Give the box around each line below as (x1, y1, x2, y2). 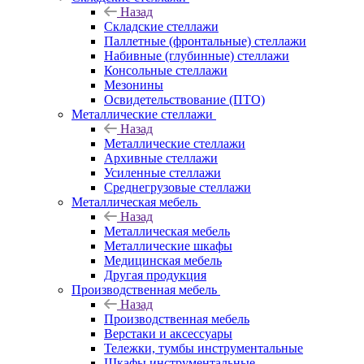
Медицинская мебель (104, 253, 222, 267)
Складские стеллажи (104, 19, 219, 33)
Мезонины (104, 77, 163, 92)
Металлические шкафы (104, 238, 232, 253)
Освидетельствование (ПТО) (104, 92, 265, 106)
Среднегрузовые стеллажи (104, 180, 251, 194)
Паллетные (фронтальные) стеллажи (104, 33, 306, 48)
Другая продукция (104, 267, 206, 282)
